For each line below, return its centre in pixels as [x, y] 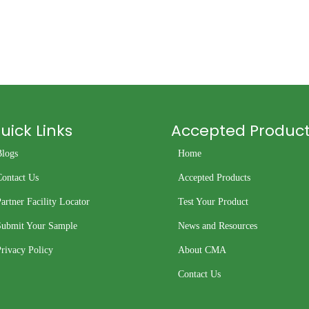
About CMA [202, 250]
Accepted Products [214, 178]
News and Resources [218, 226]
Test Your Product [213, 202]
